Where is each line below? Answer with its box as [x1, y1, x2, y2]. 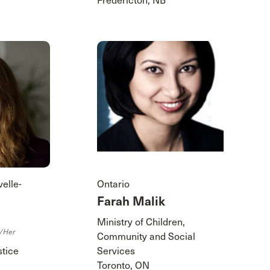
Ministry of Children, [96, 216, 185, 228]
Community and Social [96, 231, 195, 243]
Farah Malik [96, 194, 165, 210]
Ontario [96, 178, 130, 190]
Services [96, 245, 135, 257]
